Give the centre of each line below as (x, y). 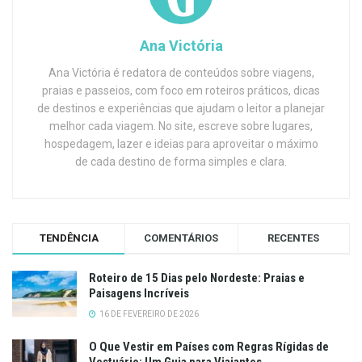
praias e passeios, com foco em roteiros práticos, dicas (181, 90)
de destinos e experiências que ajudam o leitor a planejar (181, 108)
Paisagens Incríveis (139, 293)
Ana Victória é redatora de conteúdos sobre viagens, (181, 72)
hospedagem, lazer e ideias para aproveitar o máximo (181, 143)
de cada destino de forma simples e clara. (181, 161)
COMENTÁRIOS (181, 238)
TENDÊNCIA (69, 238)
